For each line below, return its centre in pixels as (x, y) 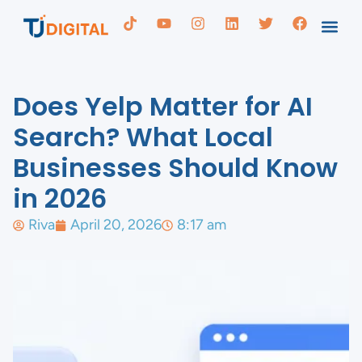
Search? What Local (143, 137)
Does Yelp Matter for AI (163, 106)
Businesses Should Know (175, 168)
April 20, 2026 (116, 225)
